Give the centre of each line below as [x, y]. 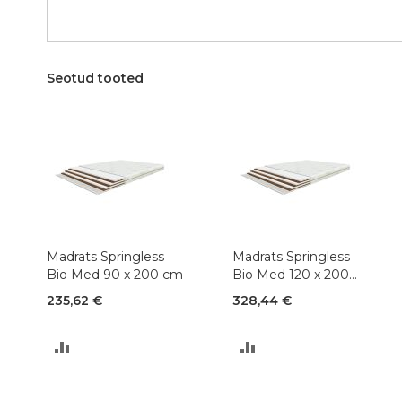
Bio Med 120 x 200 [290, 275]
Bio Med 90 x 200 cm [115, 275]
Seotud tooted [95, 79]
